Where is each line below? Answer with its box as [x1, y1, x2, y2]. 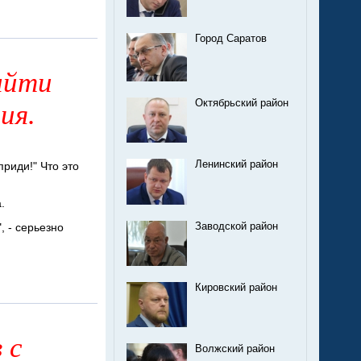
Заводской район [195, 220, 278, 232]
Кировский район [195, 282, 277, 294]
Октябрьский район [195, 97, 288, 109]
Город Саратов [195, 32, 267, 44]
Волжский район [195, 343, 275, 355]
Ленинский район [195, 158, 278, 170]
